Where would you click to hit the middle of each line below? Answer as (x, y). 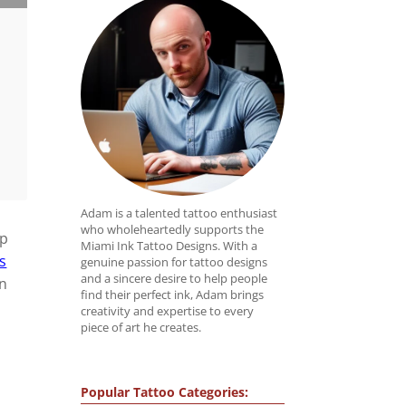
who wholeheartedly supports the (173, 230)
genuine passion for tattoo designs (174, 262)
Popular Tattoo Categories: (165, 392)
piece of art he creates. (141, 328)
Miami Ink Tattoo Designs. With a (169, 246)
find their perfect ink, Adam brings (173, 295)
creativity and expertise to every (168, 311)
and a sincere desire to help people (174, 279)
